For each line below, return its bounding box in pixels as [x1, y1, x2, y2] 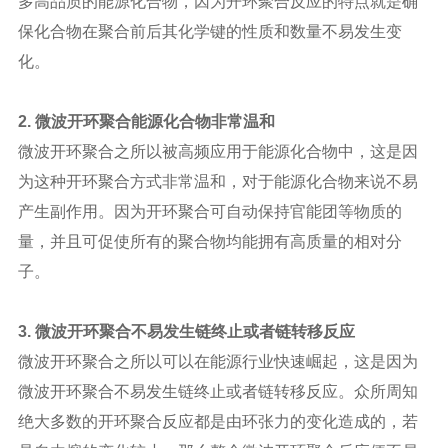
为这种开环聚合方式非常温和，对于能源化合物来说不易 [17, 173, 418, 190]
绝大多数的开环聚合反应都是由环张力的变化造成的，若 [17, 413, 418, 430]
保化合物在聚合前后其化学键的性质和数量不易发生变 [17, 23, 402, 40]
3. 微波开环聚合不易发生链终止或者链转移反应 [17, 323, 355, 340]
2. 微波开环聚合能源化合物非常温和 [17, 113, 275, 130]
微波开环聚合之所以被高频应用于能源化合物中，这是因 [17, 143, 418, 160]
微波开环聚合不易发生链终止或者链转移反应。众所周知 [17, 383, 418, 400]
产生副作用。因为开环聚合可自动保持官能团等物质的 [17, 203, 402, 220]
